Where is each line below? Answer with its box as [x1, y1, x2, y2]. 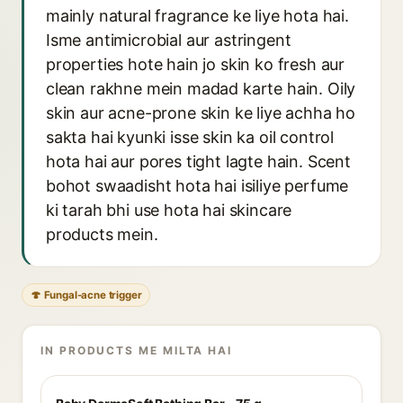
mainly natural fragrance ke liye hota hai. [46, 6, 349, 25]
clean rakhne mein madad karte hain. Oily [46, 79, 356, 98]
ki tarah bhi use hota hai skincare [46, 201, 292, 219]
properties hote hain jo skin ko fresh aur [46, 55, 345, 74]
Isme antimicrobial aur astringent [46, 31, 291, 49]
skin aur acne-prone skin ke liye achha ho [46, 103, 356, 122]
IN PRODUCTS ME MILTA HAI [40, 344, 233, 357]
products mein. [46, 225, 158, 244]
